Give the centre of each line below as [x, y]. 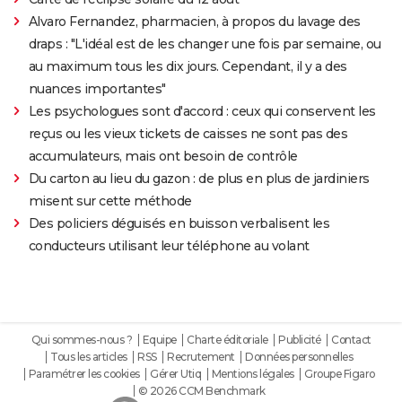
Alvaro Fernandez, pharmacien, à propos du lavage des [194, 21]
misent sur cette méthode [110, 201]
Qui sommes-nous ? [81, 339]
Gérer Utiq [175, 373]
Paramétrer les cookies [84, 373]
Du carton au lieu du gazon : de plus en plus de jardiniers [199, 178]
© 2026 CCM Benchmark [201, 390]
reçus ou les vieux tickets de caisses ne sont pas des [188, 133]
